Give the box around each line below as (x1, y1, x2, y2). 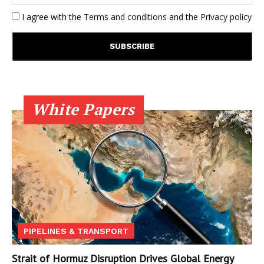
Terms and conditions (84, 11, 167, 22)
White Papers (32, 98, 134, 119)
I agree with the (19, 11, 84, 22)
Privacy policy (200, 11, 252, 22)
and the (167, 11, 200, 22)
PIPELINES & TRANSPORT (24, 226, 128, 236)
